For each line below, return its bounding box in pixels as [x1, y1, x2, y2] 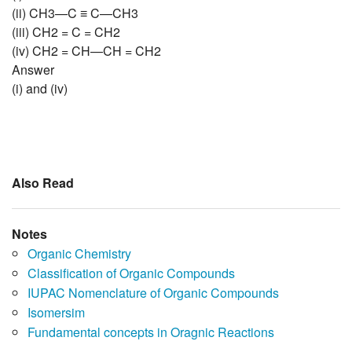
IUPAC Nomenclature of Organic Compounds [27, 284, 279, 302]
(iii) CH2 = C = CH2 [12, 23, 120, 42]
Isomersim [27, 303, 85, 322]
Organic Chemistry [27, 244, 131, 263]
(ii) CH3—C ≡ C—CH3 [12, 4, 138, 23]
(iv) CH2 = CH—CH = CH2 [12, 42, 161, 60]
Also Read [12, 174, 74, 192]
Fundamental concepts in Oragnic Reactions [27, 323, 274, 342]
